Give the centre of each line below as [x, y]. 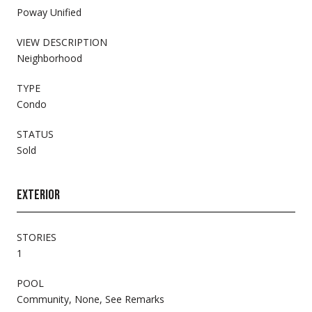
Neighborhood [49, 58]
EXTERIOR [38, 195]
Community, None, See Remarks [91, 299]
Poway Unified [49, 12]
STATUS [35, 134]
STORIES [37, 237]
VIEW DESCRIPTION [62, 42]
